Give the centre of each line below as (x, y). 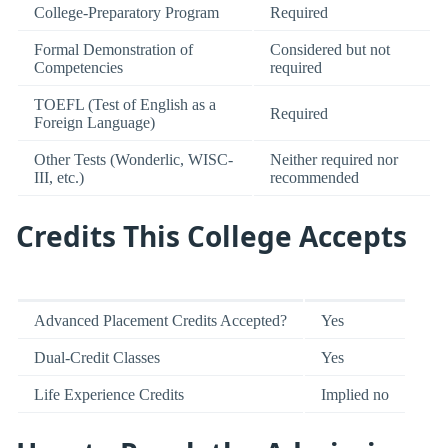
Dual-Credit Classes (97, 358)
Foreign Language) (94, 123)
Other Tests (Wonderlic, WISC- (133, 160)
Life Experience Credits (109, 395)
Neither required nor (334, 160)
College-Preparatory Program (126, 13)
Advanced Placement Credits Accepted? (160, 321)
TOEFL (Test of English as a (125, 105)
